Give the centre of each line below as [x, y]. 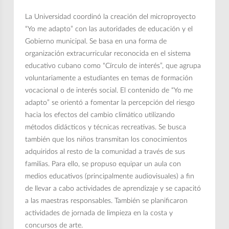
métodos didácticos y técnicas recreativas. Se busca [106, 127]
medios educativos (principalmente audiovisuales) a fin [110, 176]
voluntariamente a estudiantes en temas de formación [109, 78]
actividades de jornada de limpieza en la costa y [99, 213]
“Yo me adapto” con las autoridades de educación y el [109, 29]
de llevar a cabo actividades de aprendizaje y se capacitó [113, 188]
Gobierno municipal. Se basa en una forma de [96, 41]
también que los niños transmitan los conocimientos [106, 139]
